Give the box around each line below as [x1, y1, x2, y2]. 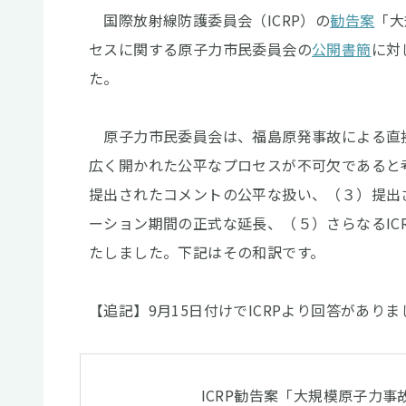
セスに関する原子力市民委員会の [89, 38, 312, 60]
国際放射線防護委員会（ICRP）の [89, 9, 331, 31]
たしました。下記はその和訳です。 [89, 241, 325, 263]
